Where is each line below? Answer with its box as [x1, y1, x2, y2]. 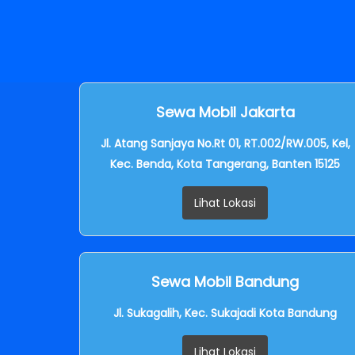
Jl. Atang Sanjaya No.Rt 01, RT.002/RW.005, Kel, [100, 135, 350, 151]
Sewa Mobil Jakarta [155, 101, 295, 122]
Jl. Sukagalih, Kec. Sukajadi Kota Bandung [113, 304, 337, 321]
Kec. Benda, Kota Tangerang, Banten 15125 [110, 155, 340, 172]
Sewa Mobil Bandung [151, 271, 299, 292]
